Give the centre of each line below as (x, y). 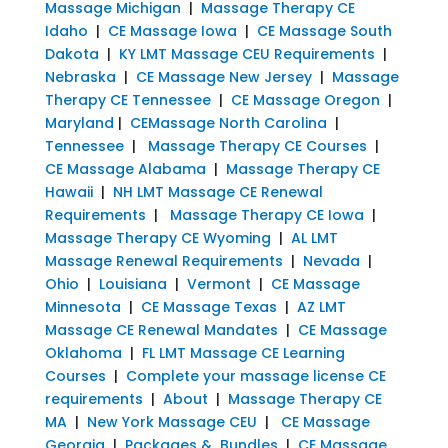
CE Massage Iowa (172, 30)
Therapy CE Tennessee (127, 99)
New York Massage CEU (171, 421)
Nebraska (80, 76)
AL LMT (314, 237)
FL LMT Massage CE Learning (243, 352)
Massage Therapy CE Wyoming (157, 237)
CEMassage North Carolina (228, 122)
